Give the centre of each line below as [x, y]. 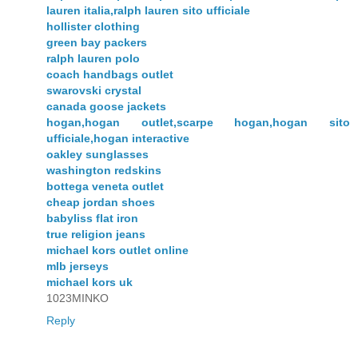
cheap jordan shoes [101, 203]
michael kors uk [89, 282]
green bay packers [97, 43]
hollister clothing [93, 27]
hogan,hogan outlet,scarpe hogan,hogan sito [198, 123]
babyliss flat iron [92, 219]
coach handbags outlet [110, 75]
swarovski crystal [94, 91]
